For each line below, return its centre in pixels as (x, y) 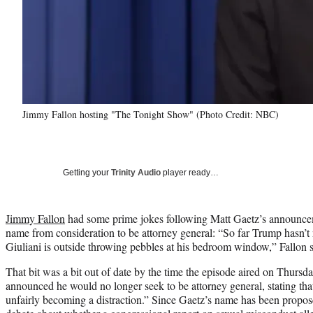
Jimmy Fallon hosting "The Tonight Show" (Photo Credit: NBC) (151, 114)
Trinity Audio (136, 172)
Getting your (87, 172)
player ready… (190, 172)
